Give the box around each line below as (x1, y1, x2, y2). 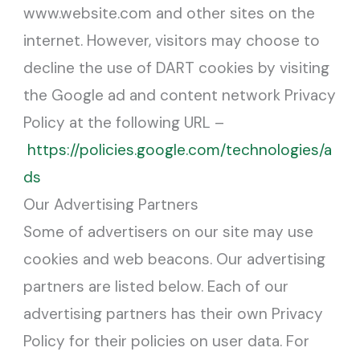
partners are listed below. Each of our (23, 276, 289, 297)
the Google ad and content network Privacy (23, 84, 337, 105)
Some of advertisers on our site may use (23, 221, 314, 242)
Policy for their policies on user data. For (23, 330, 310, 351)
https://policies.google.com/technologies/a (27, 139, 333, 160)
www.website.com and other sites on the (23, 2, 316, 23)
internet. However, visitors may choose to (23, 30, 321, 51)
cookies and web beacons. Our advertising (23, 248, 326, 269)
